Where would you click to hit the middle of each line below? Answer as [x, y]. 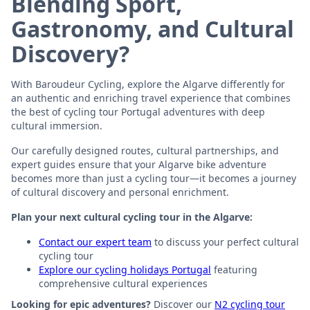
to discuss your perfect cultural [225, 241]
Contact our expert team [95, 241]
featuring [234, 269]
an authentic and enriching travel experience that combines [151, 98]
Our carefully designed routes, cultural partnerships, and [145, 150]
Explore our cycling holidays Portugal [125, 269]
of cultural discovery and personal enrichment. [120, 192]
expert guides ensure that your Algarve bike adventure [139, 164]
